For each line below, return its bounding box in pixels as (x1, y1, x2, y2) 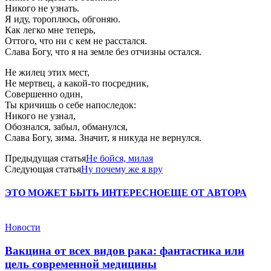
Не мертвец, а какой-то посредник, (5, 77, 149, 88)
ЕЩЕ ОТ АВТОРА (164, 188, 247, 198)
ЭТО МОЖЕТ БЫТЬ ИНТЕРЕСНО (5, 188, 164, 198)
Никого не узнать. (5, 2, 79, 13)
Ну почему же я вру (81, 163, 163, 174)
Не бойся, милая (86, 152, 153, 163)
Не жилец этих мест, (5, 67, 90, 77)
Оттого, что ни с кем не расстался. (5, 35, 147, 46)
